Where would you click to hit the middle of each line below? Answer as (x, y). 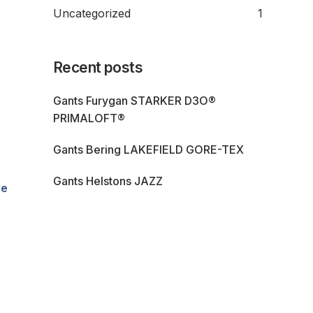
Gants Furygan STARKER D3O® (134, 100)
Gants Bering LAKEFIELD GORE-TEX (149, 149)
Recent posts (98, 67)
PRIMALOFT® (89, 118)
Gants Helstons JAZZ (108, 181)
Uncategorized (92, 13)
